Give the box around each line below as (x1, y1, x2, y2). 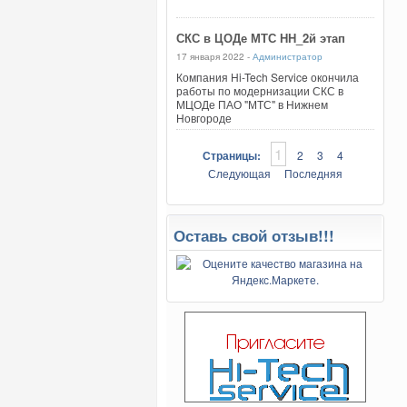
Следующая (208, 165, 271, 181)
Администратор (253, 50, 323, 63)
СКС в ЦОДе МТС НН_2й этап (176, 29, 345, 46)
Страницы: (202, 147, 263, 164)
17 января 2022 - (176, 50, 253, 63)
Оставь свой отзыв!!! (174, 224, 334, 246)
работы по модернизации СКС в (176, 83, 343, 98)
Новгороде (176, 110, 232, 125)
